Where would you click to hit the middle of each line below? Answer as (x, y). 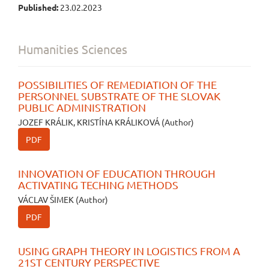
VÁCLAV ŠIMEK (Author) (63, 199)
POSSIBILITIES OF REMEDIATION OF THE (117, 84)
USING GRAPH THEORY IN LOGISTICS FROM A (129, 251)
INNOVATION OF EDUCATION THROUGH (117, 173)
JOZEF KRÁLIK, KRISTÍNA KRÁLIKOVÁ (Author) (106, 122)
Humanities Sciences (73, 49)
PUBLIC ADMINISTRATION (82, 107)
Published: (39, 7)
